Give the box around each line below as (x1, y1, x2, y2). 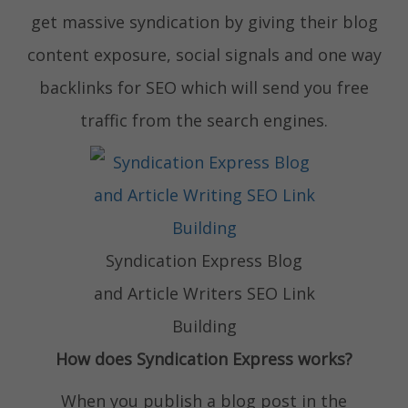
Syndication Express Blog (106, 250, 302, 272)
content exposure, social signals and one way (26, 44, 382, 66)
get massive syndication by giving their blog (30, 11, 378, 34)
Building (171, 315, 237, 338)
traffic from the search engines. (80, 109, 328, 132)
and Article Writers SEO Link (93, 282, 315, 305)
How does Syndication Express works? (56, 348, 352, 371)
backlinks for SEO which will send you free (39, 76, 369, 99)
